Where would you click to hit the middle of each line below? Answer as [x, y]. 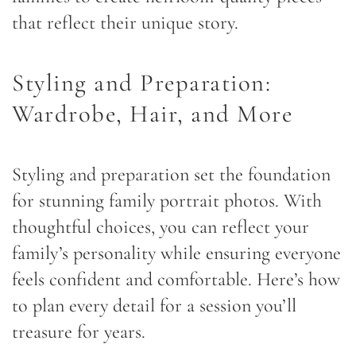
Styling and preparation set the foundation [171, 174]
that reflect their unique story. [125, 22]
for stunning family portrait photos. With [167, 200]
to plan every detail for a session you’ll [154, 305]
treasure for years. [79, 331]
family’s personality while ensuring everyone [176, 253]
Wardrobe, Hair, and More [152, 114]
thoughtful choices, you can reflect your [161, 226]
